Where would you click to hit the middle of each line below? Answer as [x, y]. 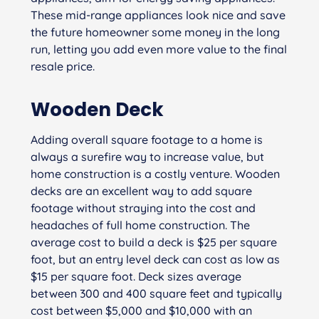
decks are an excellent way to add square [141, 190]
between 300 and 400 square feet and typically [156, 293]
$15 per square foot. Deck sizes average [136, 276]
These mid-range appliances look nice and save [158, 15]
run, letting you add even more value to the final [158, 49]
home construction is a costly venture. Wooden [155, 173]
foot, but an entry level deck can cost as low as [155, 259]
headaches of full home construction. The [140, 225]
